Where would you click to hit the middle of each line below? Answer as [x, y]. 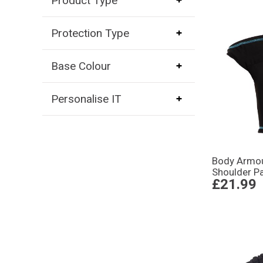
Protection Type [90, 33]
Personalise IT [86, 99]
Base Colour [81, 66]
